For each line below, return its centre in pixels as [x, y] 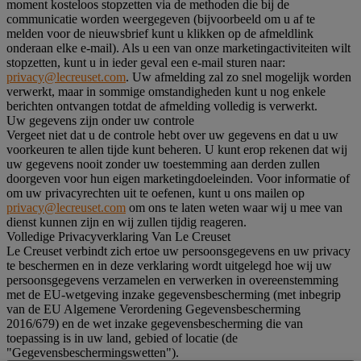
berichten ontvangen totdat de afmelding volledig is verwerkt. [162, 106]
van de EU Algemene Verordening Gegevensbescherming [154, 309]
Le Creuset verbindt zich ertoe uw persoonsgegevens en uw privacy [178, 251]
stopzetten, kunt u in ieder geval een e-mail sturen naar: [146, 62]
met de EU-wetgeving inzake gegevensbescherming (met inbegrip [174, 294]
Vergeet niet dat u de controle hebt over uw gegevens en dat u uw [172, 135]
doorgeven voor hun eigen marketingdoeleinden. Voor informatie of [178, 178]
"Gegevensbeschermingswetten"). [93, 352]
